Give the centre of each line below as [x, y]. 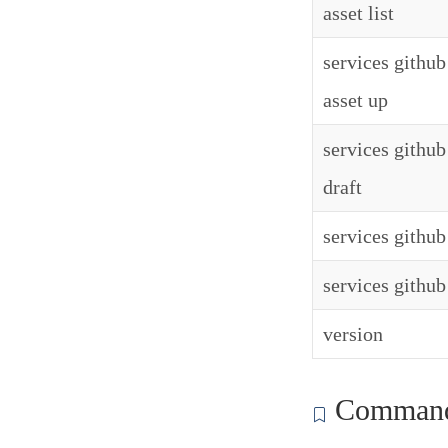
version [353, 334]
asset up [355, 100]
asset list [358, 13]
